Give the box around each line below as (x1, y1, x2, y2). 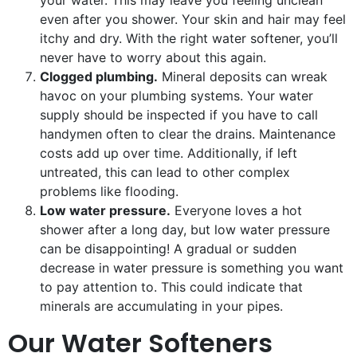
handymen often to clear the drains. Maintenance (40, 126, 335, 143)
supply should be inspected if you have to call (40, 107, 318, 124)
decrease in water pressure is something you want (40, 260, 343, 277)
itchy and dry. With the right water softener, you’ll (40, 30, 338, 47)
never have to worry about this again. (40, 49, 266, 66)
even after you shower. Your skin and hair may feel (40, 11, 346, 28)
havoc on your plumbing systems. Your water (40, 88, 313, 104)
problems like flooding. (40, 183, 178, 200)
